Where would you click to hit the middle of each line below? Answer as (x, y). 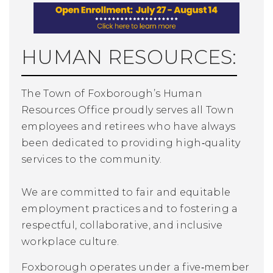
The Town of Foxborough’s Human (112, 93)
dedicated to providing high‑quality (146, 143)
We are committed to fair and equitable (126, 192)
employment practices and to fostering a (130, 208)
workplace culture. (70, 241)
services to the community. (93, 159)
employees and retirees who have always (129, 126)
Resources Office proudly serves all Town (128, 110)
